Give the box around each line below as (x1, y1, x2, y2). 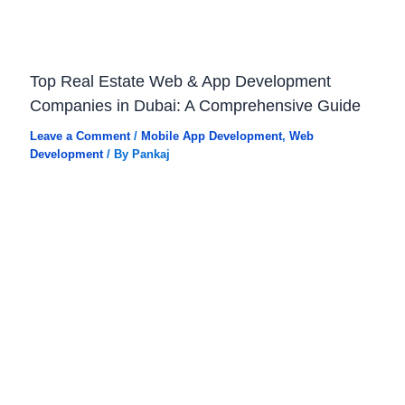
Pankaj (131, 147, 170, 162)
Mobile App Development (140, 129, 282, 144)
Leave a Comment (29, 129, 130, 144)
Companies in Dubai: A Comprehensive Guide (29, 96, 361, 116)
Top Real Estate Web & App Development (29, 71, 331, 91)
